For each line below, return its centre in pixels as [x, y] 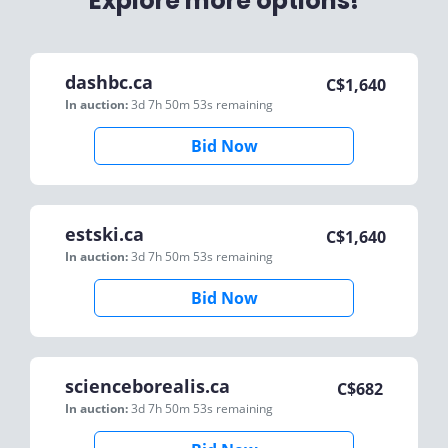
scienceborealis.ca [147, 386]
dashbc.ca [109, 82]
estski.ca [104, 234]
